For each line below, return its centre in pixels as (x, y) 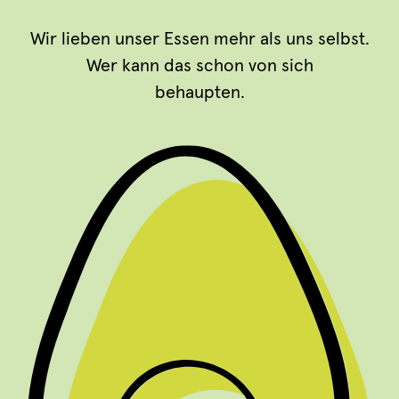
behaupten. (199, 93)
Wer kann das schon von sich (199, 66)
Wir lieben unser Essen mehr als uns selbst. (199, 39)
